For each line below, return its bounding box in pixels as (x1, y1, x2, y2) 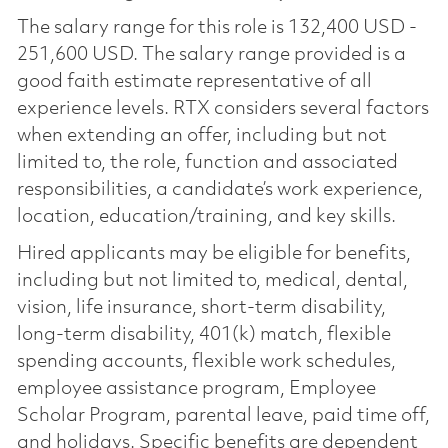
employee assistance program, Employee (16, 378, 376, 399)
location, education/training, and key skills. (16, 206, 396, 227)
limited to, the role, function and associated (16, 152, 398, 173)
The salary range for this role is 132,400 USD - (16, 17, 417, 38)
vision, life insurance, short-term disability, (16, 297, 386, 318)
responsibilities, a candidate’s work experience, (16, 179, 423, 200)
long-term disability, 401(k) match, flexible (16, 324, 391, 345)
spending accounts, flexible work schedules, (16, 351, 396, 372)
